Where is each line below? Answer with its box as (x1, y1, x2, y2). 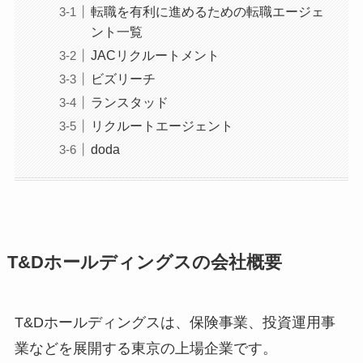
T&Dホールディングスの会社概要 (6, 253, 282, 273)
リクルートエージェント (90, 117, 233, 133)
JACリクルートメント (90, 47, 220, 62)
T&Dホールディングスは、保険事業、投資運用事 (14, 314, 335, 331)
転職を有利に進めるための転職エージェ (90, 3, 324, 19)
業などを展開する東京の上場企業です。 (14, 340, 277, 357)
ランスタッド (90, 94, 169, 109)
